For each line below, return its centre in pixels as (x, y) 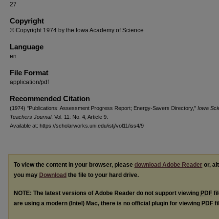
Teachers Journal (31, 117)
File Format (29, 73)
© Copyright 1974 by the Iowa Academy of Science (77, 30)
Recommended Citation (50, 99)
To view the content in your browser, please (74, 165)
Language (27, 47)
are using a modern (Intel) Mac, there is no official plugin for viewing (108, 203)
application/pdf (29, 82)
